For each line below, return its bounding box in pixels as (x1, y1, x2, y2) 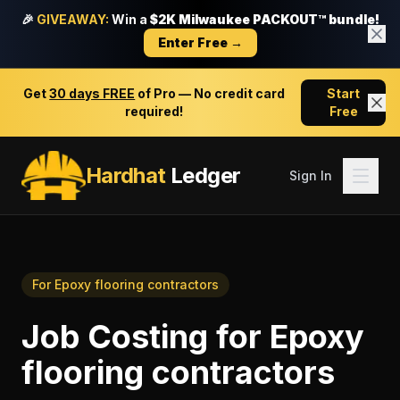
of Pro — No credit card (135, 86, 286, 101)
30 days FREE (49, 86, 136, 101)
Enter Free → (157, 35, 243, 50)
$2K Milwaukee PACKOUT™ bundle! (149, 12, 379, 27)
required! (125, 104, 184, 119)
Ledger (165, 162, 241, 188)
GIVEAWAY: (36, 12, 109, 27)
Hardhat (85, 162, 166, 188)
